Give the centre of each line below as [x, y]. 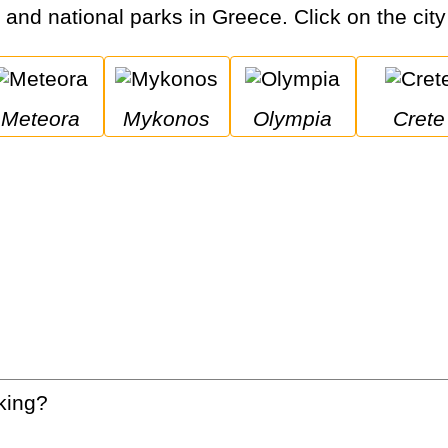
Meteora [50, 118]
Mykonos [176, 118]
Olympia [301, 118]
